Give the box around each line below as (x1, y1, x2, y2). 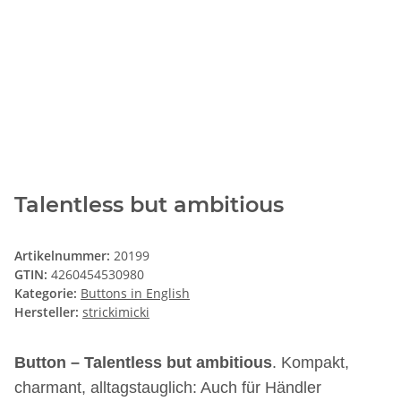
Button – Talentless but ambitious (14, 354, 272, 372)
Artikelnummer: (14, 247, 114, 265)
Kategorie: (14, 285, 81, 303)
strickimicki (82, 303, 149, 321)
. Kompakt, (272, 354, 349, 372)
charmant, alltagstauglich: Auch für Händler (14, 379, 321, 397)
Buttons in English (81, 285, 190, 303)
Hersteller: (14, 303, 79, 321)
